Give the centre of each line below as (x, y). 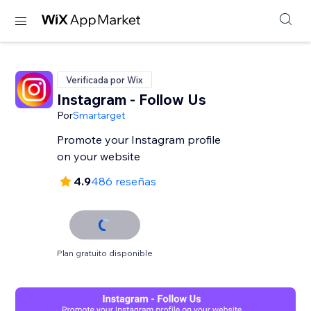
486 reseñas (124, 181)
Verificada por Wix (105, 80)
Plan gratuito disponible (105, 253)
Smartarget (99, 115)
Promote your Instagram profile (139, 140)
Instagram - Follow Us (132, 99)
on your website (99, 156)
